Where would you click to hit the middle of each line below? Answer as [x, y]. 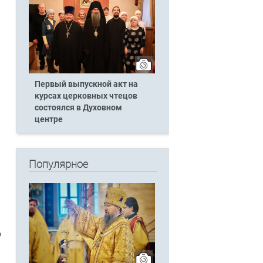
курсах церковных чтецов [86, 96]
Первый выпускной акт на [86, 84]
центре [48, 119]
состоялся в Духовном [78, 107]
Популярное [58, 164]
